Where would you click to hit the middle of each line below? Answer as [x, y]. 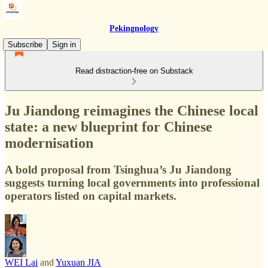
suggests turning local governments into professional [132, 182]
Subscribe [25, 45]
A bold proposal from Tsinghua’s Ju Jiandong [118, 169]
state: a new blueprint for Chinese [109, 127]
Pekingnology [134, 28]
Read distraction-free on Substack [134, 71]
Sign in [64, 45]
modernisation [49, 143]
